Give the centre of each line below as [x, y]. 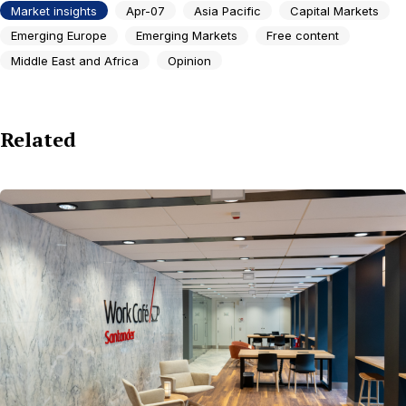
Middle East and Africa [75, 60]
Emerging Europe [59, 36]
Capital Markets [334, 10]
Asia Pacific [227, 10]
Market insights [54, 10]
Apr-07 [145, 10]
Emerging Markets [187, 36]
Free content [303, 36]
